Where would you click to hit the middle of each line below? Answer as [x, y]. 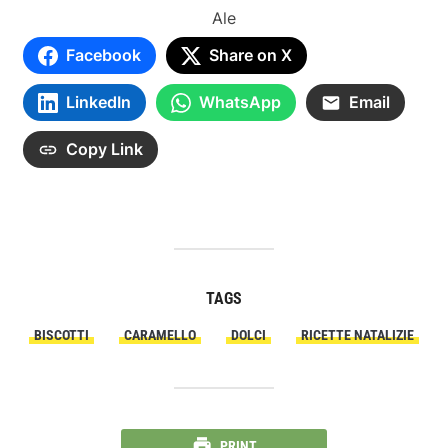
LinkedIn [98, 102]
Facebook [103, 55]
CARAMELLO [160, 335]
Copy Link [104, 149]
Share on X [250, 55]
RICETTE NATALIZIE [357, 335]
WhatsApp [239, 102]
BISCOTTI [61, 335]
